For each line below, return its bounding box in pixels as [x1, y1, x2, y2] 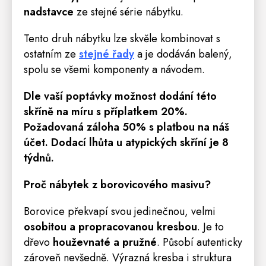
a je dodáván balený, [134, 46, 232, 62]
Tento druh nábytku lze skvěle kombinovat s [24, 30, 220, 46]
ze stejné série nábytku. [74, 4, 183, 20]
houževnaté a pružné [53, 234, 157, 250]
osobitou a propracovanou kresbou [24, 218, 197, 235]
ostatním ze [24, 46, 79, 62]
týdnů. [24, 150, 54, 166]
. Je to [197, 218, 224, 235]
